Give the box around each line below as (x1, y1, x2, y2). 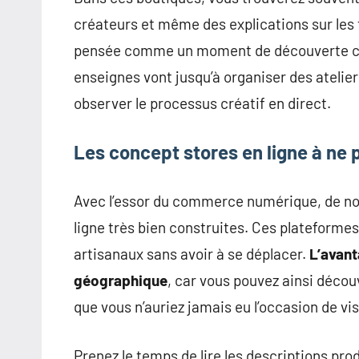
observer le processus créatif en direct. (74, 94, 331, 113)
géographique (74, 271, 167, 290)
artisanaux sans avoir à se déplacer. (74, 244, 309, 264)
